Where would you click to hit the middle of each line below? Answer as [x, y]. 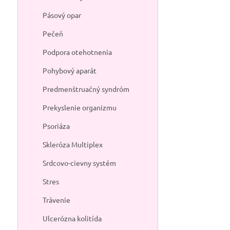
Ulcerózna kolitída [72, 218]
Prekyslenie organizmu [79, 107]
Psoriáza [56, 126]
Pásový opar [62, 15]
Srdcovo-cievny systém [79, 163]
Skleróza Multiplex [72, 144]
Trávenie [56, 200]
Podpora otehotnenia [77, 52]
